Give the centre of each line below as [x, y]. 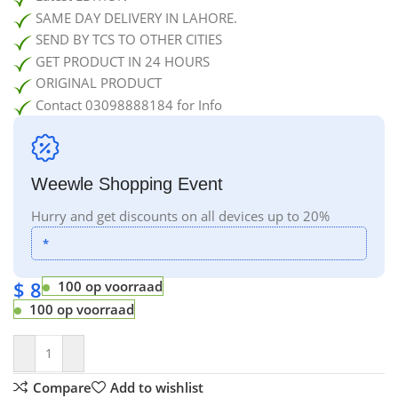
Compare [62, 387]
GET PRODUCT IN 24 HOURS [121, 61]
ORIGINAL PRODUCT [97, 83]
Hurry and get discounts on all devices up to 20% [181, 216]
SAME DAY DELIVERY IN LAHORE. [135, 17]
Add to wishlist [156, 387]
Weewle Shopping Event [127, 184]
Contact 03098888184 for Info [127, 104]
